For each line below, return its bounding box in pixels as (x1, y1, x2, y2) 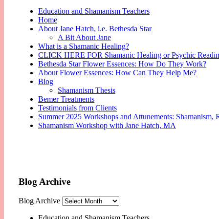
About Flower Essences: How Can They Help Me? (38, 68, 197, 77)
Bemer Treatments (38, 95, 94, 104)
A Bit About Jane (58, 33, 111, 42)
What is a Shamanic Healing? (38, 42, 129, 51)
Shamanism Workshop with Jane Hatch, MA (38, 121, 176, 130)
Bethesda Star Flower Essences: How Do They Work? (38, 60, 206, 68)
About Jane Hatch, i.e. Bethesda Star (38, 24, 152, 33)
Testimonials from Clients (38, 104, 117, 112)
